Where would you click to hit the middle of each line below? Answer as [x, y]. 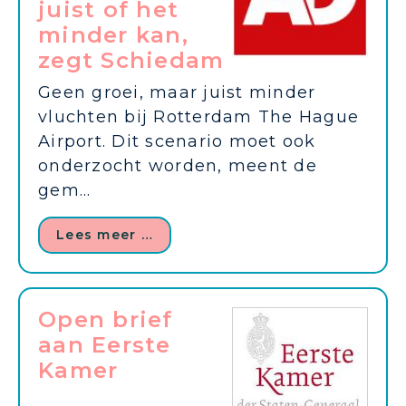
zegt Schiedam [131, 60]
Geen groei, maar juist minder [177, 92]
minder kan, [113, 35]
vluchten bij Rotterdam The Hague [198, 117]
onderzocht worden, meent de [178, 166]
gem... [65, 190]
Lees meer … [105, 235]
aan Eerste [105, 345]
